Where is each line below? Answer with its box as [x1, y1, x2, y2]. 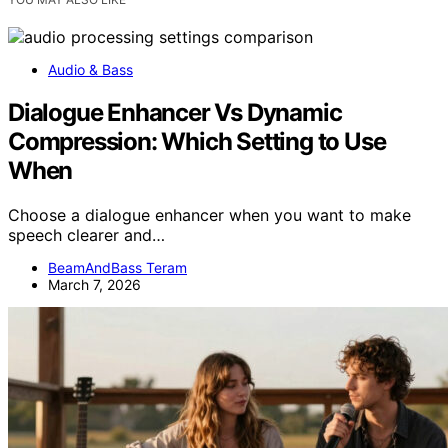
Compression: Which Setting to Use [8, 126, 386, 156]
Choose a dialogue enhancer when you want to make [8, 204, 411, 225]
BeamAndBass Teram [48, 258, 187, 276]
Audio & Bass [48, 61, 133, 78]
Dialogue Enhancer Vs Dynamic [8, 97, 342, 127]
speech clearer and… [8, 224, 165, 245]
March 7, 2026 [48, 275, 141, 293]
